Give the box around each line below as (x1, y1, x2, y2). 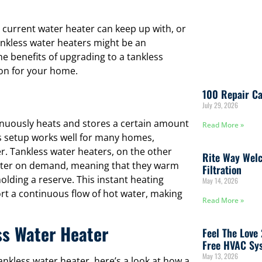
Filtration (202, 162, 242, 178)
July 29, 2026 (202, 100, 238, 111)
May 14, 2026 (202, 175, 238, 186)
